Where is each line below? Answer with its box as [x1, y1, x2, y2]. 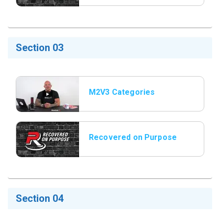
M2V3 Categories [89, 87, 155, 97]
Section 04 [16, 192, 63, 204]
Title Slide [89, 144, 127, 154]
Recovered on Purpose [89, 133, 177, 142]
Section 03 [16, 42, 63, 54]
